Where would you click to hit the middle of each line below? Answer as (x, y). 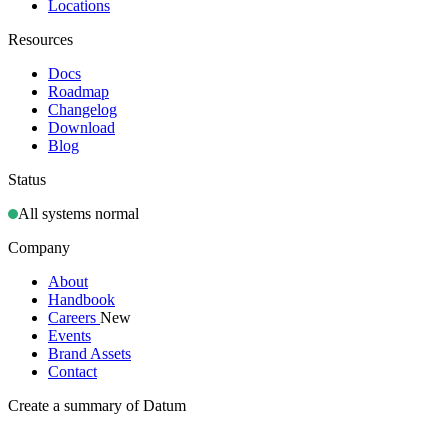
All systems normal (78, 214)
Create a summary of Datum (97, 406)
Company (39, 248)
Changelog (82, 110)
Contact (72, 372)
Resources (40, 40)
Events (69, 336)
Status (27, 180)
